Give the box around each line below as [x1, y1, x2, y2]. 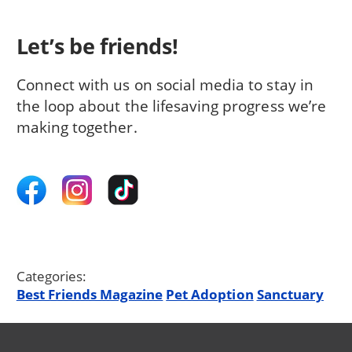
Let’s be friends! [16, 31, 184, 61]
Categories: [16, 266, 87, 285]
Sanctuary [256, 284, 324, 303]
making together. [16, 116, 144, 138]
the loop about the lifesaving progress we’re [16, 95, 326, 117]
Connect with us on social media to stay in [16, 74, 313, 96]
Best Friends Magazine [16, 284, 163, 303]
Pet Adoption [166, 284, 254, 303]
